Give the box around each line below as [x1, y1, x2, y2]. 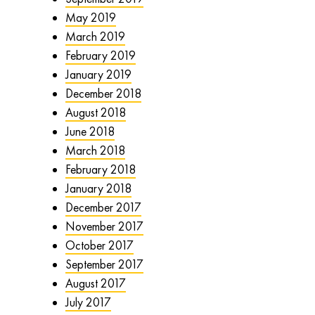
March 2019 [65, 29, 125, 45]
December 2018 [65, 86, 141, 102]
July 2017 [65, 295, 111, 311]
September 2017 [65, 257, 143, 273]
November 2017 [65, 219, 143, 235]
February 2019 [65, 48, 136, 64]
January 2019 [65, 67, 131, 83]
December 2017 [65, 200, 141, 216]
